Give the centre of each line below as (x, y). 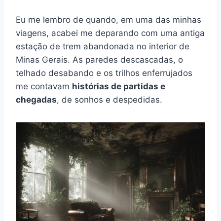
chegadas (36, 99)
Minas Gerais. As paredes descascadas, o (99, 59)
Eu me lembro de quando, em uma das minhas (109, 19)
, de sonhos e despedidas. (110, 99)
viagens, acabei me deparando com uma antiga (110, 33)
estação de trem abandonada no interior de (103, 46)
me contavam (44, 86)
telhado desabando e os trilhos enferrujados (104, 73)
